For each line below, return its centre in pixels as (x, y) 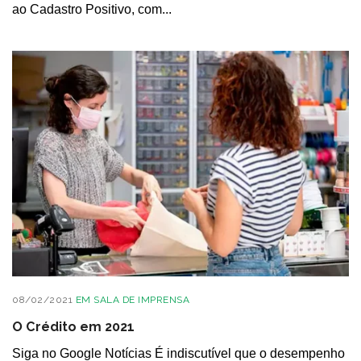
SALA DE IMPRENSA (141, 299)
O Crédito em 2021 (73, 326)
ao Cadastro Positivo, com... (92, 10)
